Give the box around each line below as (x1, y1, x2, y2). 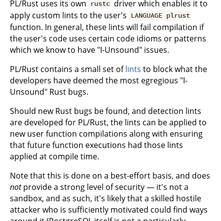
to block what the (141, 63, 207, 74)
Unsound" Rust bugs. (10, 86, 88, 97)
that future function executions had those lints (10, 139, 183, 150)
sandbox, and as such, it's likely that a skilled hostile (10, 192, 201, 204)
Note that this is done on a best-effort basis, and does (10, 170, 210, 181)
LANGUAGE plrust (131, 11, 190, 20)
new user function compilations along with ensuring (10, 128, 203, 139)
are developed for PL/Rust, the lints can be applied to (10, 116, 207, 128)
